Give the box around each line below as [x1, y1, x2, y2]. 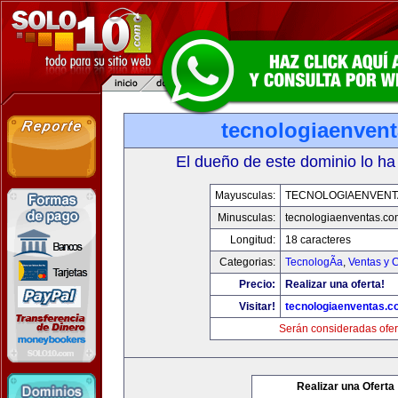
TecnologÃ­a [285, 256, 343, 268]
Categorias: [219, 256, 275, 268]
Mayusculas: [215, 189, 275, 202]
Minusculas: [218, 211, 275, 224]
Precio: [239, 278, 275, 291]
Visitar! [239, 300, 275, 313]
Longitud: [230, 234, 275, 246]
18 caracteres [285, 234, 351, 246]
